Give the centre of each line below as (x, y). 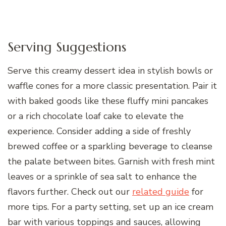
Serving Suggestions (67, 46)
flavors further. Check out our (70, 192)
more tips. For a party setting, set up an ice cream (110, 207)
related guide (161, 192)
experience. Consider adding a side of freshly (99, 131)
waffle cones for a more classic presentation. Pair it (112, 86)
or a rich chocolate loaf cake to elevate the (96, 116)
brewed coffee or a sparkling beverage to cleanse (110, 147)
